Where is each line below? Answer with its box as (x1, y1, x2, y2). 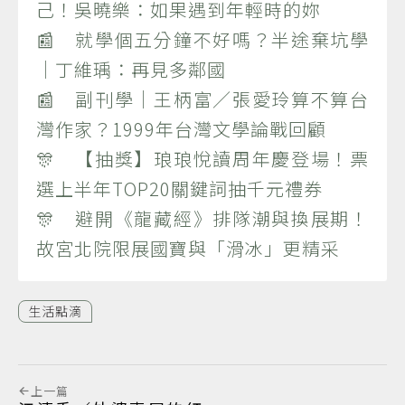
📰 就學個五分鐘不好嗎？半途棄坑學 (36, 25, 369, 52)
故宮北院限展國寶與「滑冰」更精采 (36, 234, 340, 261)
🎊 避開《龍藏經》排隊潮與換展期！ (36, 204, 369, 231)
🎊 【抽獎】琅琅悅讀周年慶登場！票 (36, 145, 369, 172)
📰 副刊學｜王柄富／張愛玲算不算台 (36, 85, 369, 112)
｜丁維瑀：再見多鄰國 (36, 55, 226, 82)
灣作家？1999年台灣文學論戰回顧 (36, 115, 326, 142)
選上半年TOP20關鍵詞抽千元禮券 (36, 174, 323, 202)
